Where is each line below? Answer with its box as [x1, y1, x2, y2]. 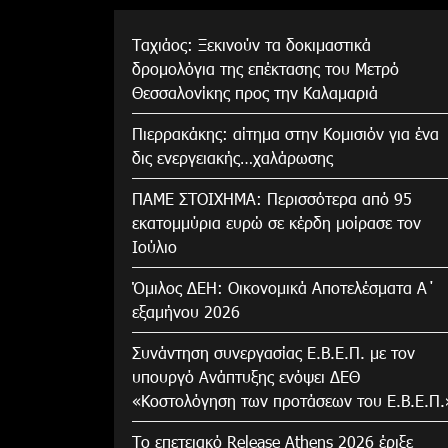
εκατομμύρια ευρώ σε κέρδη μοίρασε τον [132, 211, 421, 233]
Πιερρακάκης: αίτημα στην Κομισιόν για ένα [132, 122, 439, 144]
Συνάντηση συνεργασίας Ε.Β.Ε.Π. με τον [132, 341, 415, 363]
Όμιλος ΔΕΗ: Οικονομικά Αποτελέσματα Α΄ [132, 276, 436, 298]
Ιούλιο [132, 235, 177, 257]
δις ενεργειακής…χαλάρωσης [132, 146, 333, 168]
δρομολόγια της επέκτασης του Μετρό [132, 57, 399, 79]
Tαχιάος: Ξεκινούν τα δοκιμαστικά [132, 33, 371, 55]
